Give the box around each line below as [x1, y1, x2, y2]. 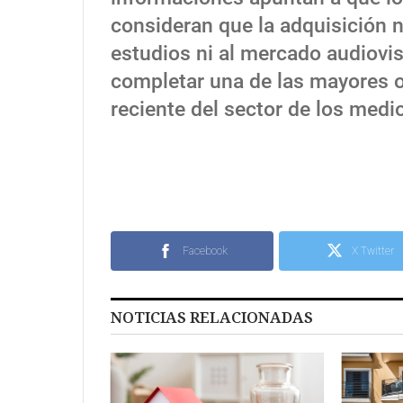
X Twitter [352, 244, 394, 257]
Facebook [182, 244, 228, 257]
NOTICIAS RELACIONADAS [111, 306, 313, 327]
